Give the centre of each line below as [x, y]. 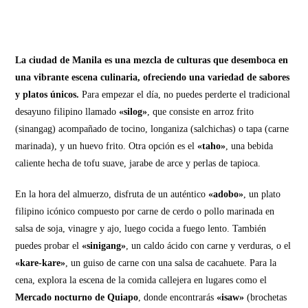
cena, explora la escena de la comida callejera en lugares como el [141, 280]
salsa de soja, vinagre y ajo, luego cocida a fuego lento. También [141, 229]
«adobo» [226, 195]
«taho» [210, 146]
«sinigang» [104, 246]
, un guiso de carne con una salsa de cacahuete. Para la [171, 263]
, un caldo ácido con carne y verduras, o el [209, 246]
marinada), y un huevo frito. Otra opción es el [105, 146]
